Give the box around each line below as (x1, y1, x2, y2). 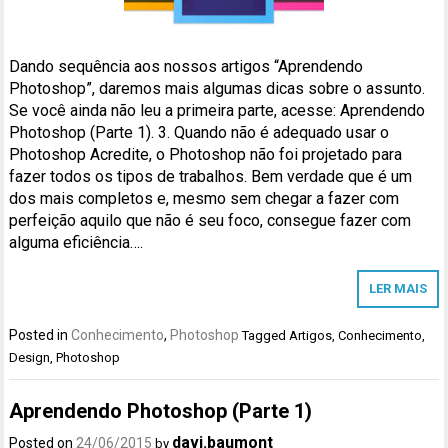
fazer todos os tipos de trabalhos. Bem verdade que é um (9, 167, 413, 187)
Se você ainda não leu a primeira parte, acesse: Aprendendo (9, 101, 426, 121)
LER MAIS (368, 281, 427, 297)
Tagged (242, 328, 290, 344)
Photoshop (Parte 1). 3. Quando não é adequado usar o (9, 123, 390, 143)
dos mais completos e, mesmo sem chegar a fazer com (9, 189, 400, 209)
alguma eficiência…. (9, 233, 144, 253)
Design (9, 350, 51, 366)
